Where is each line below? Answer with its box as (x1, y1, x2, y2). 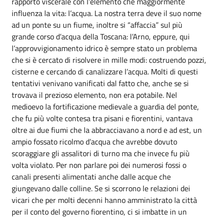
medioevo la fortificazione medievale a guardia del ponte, (12, 101, 199, 112)
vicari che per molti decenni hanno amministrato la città (12, 194, 197, 206)
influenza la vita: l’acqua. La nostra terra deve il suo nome (12, 7, 201, 19)
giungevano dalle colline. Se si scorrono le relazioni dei (12, 182, 190, 194)
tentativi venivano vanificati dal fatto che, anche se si (12, 77, 189, 89)
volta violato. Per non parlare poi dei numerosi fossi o (12, 159, 186, 171)
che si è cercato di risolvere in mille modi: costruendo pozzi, (12, 54, 206, 66)
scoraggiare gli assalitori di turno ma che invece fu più (12, 147, 190, 159)
